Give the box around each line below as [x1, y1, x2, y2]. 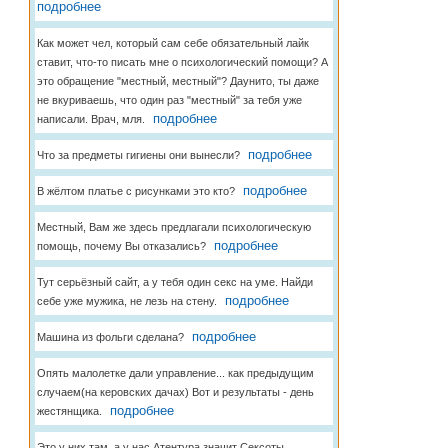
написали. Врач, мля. [36, 113, 145, 125]
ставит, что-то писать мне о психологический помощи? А [36, 56, 328, 68]
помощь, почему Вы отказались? [36, 240, 206, 252]
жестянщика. [36, 405, 102, 417]
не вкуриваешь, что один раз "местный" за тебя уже [36, 94, 302, 106]
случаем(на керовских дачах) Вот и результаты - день [36, 386, 314, 398]
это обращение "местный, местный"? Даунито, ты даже [36, 75, 319, 87]
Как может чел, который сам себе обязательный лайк [36, 37, 309, 49]
